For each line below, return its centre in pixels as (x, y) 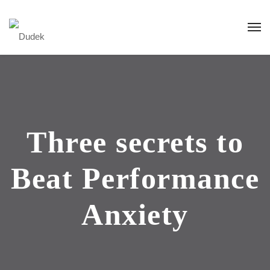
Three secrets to (135, 142)
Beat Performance (135, 178)
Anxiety (135, 215)
